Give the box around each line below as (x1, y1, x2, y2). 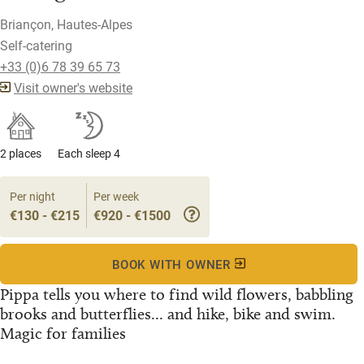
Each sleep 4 (58, 145, 120, 162)
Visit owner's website (14, 79, 132, 97)
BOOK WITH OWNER (112, 256, 235, 273)
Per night (10, 188, 55, 205)
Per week (93, 188, 139, 205)
